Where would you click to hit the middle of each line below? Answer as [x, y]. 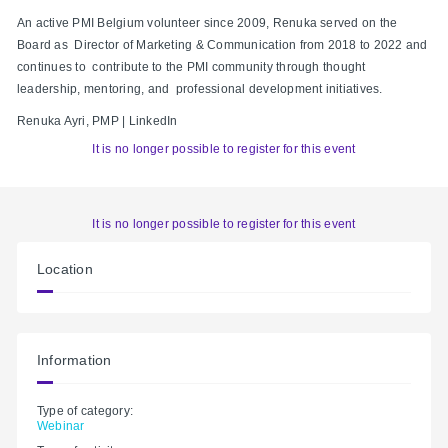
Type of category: [85, 410]
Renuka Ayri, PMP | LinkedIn [97, 120]
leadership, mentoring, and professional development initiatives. [201, 88]
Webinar [61, 425]
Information [74, 360]
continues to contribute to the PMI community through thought [191, 66]
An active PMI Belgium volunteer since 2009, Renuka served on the [207, 22]
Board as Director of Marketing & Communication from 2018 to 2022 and [222, 44]
